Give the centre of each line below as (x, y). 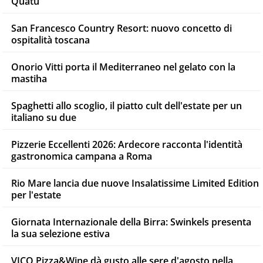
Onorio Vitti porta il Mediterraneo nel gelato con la (123, 67)
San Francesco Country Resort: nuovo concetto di (122, 28)
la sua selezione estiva (60, 233)
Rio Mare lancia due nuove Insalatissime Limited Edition (135, 183)
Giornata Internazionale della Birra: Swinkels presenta (131, 222)
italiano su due (44, 117)
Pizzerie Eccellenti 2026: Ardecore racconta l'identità (127, 144)
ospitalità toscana (50, 40)
